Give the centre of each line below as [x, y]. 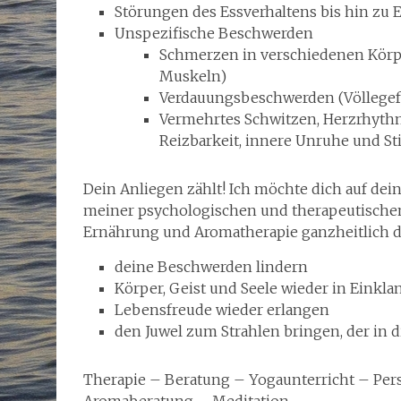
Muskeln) [193, 76]
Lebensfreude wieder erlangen [222, 309]
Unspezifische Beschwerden [214, 33]
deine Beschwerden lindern [211, 266]
